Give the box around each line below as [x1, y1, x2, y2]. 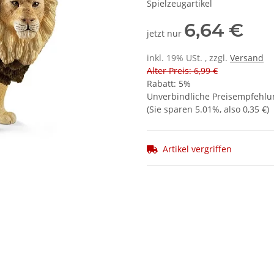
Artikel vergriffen [163, 143, 232, 155]
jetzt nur [147, 28, 184, 40]
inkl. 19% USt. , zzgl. [147, 52, 230, 64]
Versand [230, 52, 264, 64]
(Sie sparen [147, 103, 195, 116]
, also [220, 103, 243, 116]
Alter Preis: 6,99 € [147, 65, 218, 77]
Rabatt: [147, 78, 179, 90]
